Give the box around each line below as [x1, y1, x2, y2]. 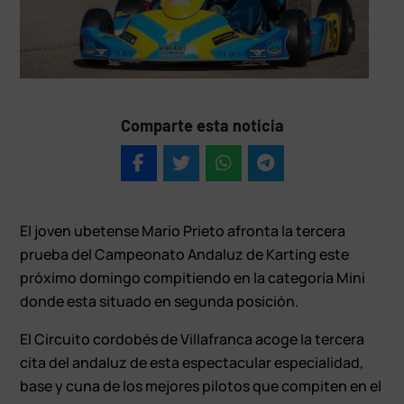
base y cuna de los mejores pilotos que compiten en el [20, 375, 382, 396]
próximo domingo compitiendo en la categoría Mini [20, 267, 366, 288]
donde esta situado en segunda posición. [20, 290, 299, 311]
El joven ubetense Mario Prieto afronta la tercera [20, 220, 346, 241]
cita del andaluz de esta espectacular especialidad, [20, 352, 364, 372]
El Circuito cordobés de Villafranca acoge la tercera [20, 328, 365, 349]
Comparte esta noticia [120, 115, 284, 135]
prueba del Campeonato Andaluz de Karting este [20, 243, 350, 264]
